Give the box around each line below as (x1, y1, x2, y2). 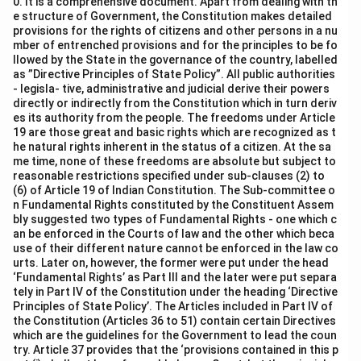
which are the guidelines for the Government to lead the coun (13, 329, 337, 342)
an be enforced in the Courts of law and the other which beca (13, 227, 334, 240)
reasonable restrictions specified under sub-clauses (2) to (13, 169, 325, 182)
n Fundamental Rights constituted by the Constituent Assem (13, 198, 334, 211)
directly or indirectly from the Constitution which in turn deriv (13, 97, 337, 110)
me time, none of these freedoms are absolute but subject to (13, 155, 336, 168)
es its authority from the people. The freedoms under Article (13, 111, 335, 124)
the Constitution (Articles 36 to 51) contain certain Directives (13, 314, 336, 327)
